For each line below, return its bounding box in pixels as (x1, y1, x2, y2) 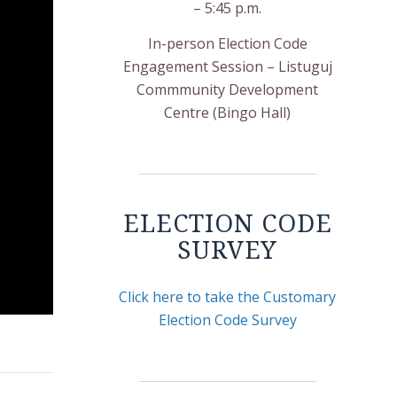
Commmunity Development (136, 79, 319, 99)
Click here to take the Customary (119, 286, 337, 307)
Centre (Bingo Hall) (164, 102, 292, 122)
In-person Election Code (147, 33, 307, 53)
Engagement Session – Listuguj (122, 56, 332, 76)
